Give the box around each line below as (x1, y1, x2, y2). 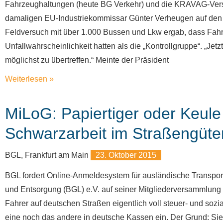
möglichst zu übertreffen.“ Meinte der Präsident (5, 56, 169, 64)
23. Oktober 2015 (96, 151, 156, 159)
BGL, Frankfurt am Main (5, 151, 91, 159)
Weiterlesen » (5, 75, 54, 83)
